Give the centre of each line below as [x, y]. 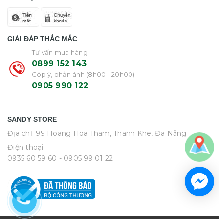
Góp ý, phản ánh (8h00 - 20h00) [83, 74]
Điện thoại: [26, 147]
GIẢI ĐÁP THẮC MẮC [43, 38]
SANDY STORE [32, 119]
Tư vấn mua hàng [60, 52]
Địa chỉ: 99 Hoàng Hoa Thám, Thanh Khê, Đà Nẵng [97, 133]
